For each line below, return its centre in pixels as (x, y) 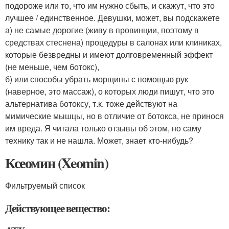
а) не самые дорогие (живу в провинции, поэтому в (102, 30)
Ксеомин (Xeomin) (57, 163)
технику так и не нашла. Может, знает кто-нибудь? (99, 141)
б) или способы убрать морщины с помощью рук (97, 79)
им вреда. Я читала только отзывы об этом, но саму (103, 128)
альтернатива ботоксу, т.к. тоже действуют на (91, 104)
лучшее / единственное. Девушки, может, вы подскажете (112, 18)
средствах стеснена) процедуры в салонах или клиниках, (113, 42)
